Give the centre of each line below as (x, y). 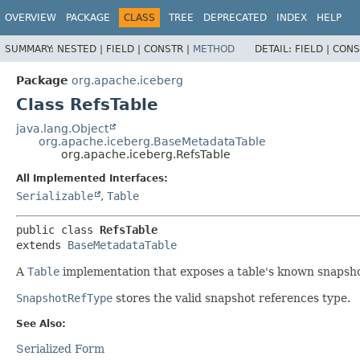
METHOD (214, 49)
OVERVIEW (31, 18)
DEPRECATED (235, 18)
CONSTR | (168, 49)
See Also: (41, 323)
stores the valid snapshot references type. (231, 298)
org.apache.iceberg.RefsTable (146, 154)
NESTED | (82, 49)
